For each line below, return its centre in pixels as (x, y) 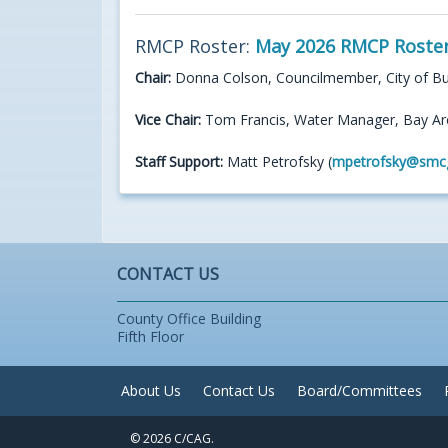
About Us (151, 391)
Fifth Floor (150, 337)
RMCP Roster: (195, 45)
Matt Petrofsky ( (279, 161)
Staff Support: (181, 161)
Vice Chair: (170, 119)
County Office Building (189, 319)
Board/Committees (360, 391)
